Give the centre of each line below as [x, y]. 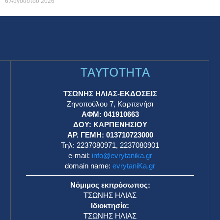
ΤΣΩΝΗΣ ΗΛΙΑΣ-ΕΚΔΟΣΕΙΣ [110, 93]
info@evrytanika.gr [122, 155]
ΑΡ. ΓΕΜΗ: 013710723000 [110, 135]
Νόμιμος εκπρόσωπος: [110, 185]
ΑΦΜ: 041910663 [110, 114]
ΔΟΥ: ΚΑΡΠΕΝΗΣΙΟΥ [110, 124]
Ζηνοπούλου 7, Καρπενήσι [110, 104]
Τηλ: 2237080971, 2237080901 [110, 145]
